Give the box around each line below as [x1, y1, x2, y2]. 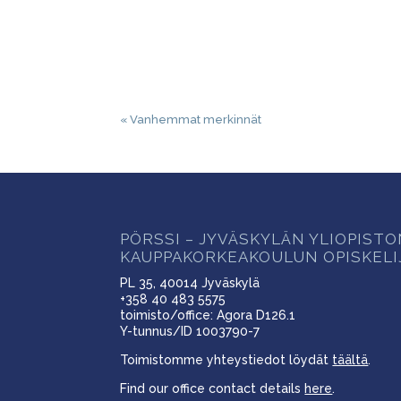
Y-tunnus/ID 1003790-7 [120, 324, 260, 339]
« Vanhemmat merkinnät [120, 112, 262, 126]
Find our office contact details [120, 381, 305, 397]
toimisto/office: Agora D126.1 [120, 308, 296, 323]
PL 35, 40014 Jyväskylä [120, 276, 260, 291]
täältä [332, 353, 369, 368]
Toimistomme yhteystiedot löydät [120, 353, 333, 368]
